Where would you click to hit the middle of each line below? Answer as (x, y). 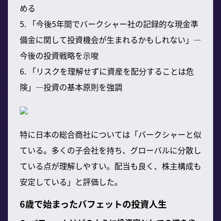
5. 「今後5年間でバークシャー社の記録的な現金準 (109, 23)
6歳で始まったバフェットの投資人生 (93, 203)
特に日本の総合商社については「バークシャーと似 (110, 134)
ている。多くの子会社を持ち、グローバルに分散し (110, 150)
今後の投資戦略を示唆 (59, 55)
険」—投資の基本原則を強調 (71, 87)
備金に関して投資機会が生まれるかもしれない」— (110, 39)
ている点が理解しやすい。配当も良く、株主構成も (110, 166)
